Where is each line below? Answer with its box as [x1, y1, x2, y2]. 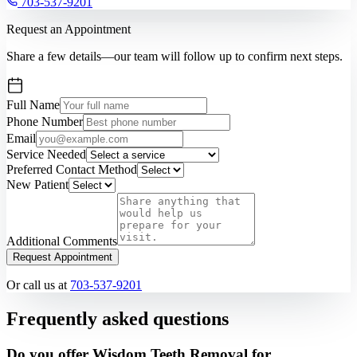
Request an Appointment [6, 22, 131, 37]
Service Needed [6, 147, 86, 162]
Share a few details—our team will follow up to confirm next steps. [6, 49, 343, 64]
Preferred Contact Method [6, 163, 137, 177]
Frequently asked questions [6, 308, 229, 329]
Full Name [6, 98, 60, 112]
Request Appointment [13, 251, 112, 264]
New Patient [6, 178, 69, 192]
